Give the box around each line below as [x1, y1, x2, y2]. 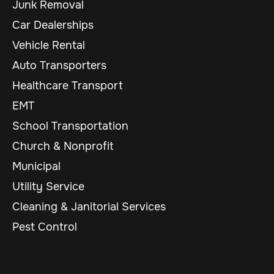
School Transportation [12, 119, 128, 133]
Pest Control [12, 220, 77, 234]
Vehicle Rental [12, 39, 85, 53]
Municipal [12, 160, 61, 174]
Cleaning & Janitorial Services [12, 200, 166, 214]
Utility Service [12, 180, 84, 194]
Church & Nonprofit [12, 139, 114, 154]
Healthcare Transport [12, 79, 123, 93]
